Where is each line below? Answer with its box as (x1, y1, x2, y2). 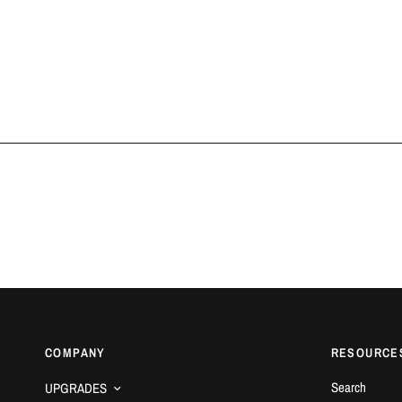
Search (330, 378, 366, 398)
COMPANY (45, 345, 106, 362)
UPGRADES (45, 379, 107, 398)
